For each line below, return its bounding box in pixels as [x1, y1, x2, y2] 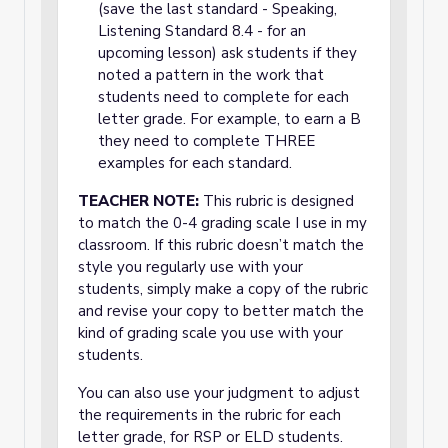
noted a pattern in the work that [98, 65, 324, 85]
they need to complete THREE [98, 131, 315, 151]
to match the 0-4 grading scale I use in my [78, 213, 367, 233]
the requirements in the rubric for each [78, 405, 341, 425]
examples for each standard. [98, 153, 292, 173]
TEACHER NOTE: [78, 191, 203, 211]
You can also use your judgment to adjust [78, 383, 360, 403]
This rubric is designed [203, 191, 354, 211]
